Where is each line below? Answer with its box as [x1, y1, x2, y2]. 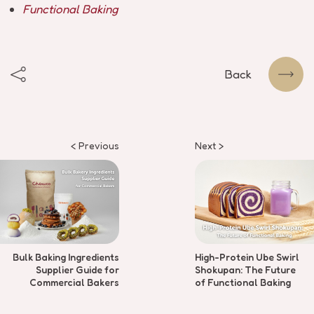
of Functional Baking [195, 276, 291, 288]
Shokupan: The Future [195, 264, 296, 275]
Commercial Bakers [29, 276, 119, 288]
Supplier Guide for [36, 264, 119, 275]
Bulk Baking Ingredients [13, 251, 119, 263]
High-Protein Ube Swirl [195, 251, 299, 263]
